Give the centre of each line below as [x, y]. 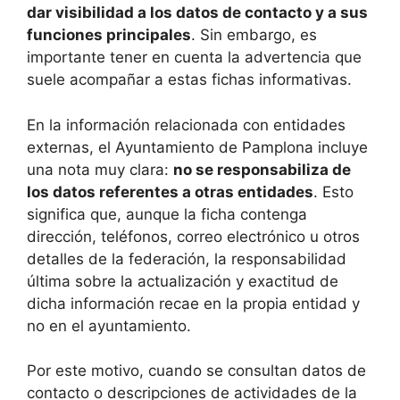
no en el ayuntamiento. [109, 325]
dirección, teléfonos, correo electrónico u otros [193, 236]
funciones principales [109, 35]
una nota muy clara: [100, 169]
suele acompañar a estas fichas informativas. [189, 80]
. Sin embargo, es [254, 35]
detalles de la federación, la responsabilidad [187, 258]
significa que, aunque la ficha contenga [167, 214]
